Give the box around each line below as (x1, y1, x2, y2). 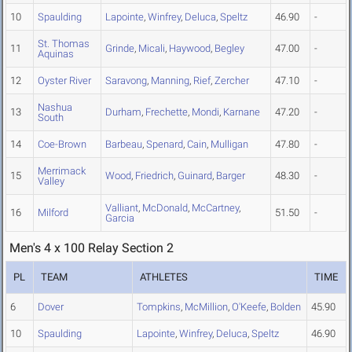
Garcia (105, 212, 134, 225)
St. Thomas (38, 38, 90, 50)
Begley (214, 42, 244, 55)
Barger (216, 170, 245, 182)
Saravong (105, 75, 147, 87)
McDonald (142, 202, 188, 214)
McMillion (185, 301, 228, 313)
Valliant (105, 202, 138, 214)
